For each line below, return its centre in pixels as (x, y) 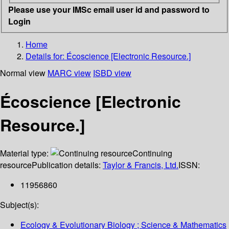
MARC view (69, 73)
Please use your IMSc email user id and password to (109, 9)
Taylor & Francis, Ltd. (141, 165)
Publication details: (67, 165)
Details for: (46, 56)
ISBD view (112, 73)
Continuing (152, 153)
